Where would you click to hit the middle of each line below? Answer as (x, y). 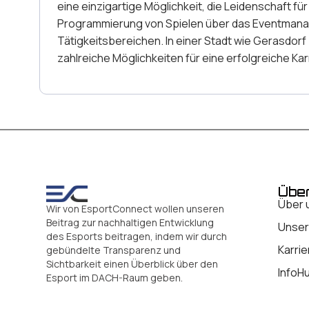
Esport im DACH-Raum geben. (114, 278)
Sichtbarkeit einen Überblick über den (132, 264)
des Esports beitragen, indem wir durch (137, 237)
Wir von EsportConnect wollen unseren (135, 209)
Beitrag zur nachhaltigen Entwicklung (130, 223)
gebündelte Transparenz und (113, 250)
